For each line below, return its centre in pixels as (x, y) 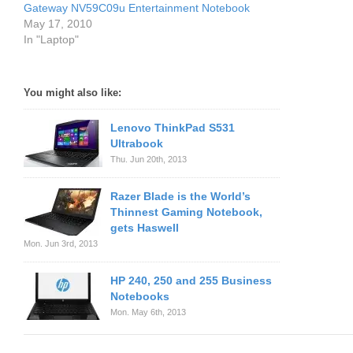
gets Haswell (145, 228)
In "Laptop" (51, 39)
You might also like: (72, 93)
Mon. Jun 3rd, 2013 (61, 243)
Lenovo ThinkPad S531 (173, 128)
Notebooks (140, 296)
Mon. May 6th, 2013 (148, 312)
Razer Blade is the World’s (180, 196)
